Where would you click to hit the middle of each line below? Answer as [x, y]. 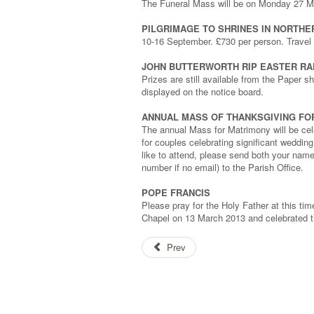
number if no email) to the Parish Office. [223, 168]
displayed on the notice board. [203, 92]
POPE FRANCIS [176, 193]
